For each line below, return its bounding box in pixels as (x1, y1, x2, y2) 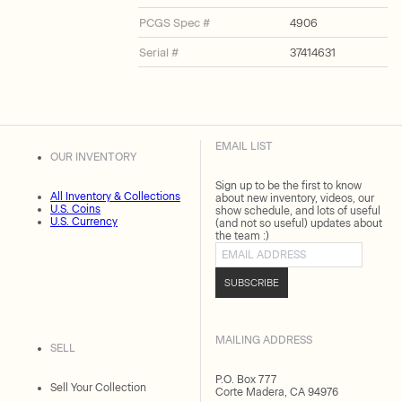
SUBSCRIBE (224, 276, 279, 289)
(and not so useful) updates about (215, 217, 382, 230)
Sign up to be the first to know (215, 179, 362, 192)
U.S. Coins (50, 203, 100, 215)
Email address (214, 241, 284, 254)
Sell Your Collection (50, 380, 146, 394)
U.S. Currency (50, 215, 118, 228)
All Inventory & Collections (50, 190, 180, 203)
